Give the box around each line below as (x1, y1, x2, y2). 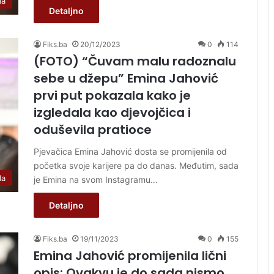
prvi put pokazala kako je (34, 86, 191, 104)
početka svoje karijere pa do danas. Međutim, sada (34, 160, 239, 171)
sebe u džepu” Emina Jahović (34, 69, 218, 87)
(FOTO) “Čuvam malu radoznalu (34, 52, 236, 70)
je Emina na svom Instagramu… (34, 174, 158, 185)
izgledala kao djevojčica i (34, 103, 191, 121)
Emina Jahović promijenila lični (34, 246, 226, 264)
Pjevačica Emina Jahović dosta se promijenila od (34, 146, 227, 157)
